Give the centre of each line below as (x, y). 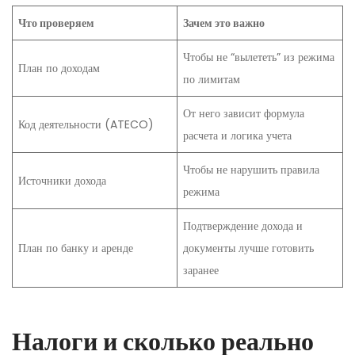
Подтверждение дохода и (243, 226)
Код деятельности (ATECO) (86, 125)
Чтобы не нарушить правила (251, 170)
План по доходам (59, 69)
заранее (201, 271)
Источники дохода (62, 181)
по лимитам (212, 80)
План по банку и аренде (76, 248)
